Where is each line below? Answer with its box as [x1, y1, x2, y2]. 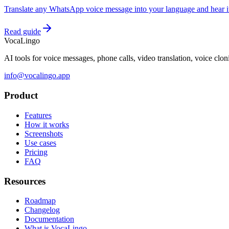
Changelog [25, 205, 60, 215]
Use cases [25, 138, 56, 147]
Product [4, 90, 38, 101]
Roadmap [25, 196, 56, 205]
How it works [25, 120, 69, 129]
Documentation [25, 215, 74, 224]
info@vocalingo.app [4, 71, 70, 80]
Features [25, 110, 52, 120]
